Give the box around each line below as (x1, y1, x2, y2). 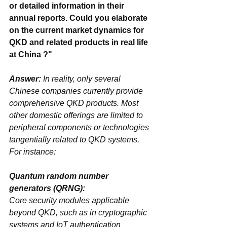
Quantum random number (9, 171, 110, 180)
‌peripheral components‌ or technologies (9, 123, 92, 132)
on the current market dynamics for (9, 25, 146, 34)
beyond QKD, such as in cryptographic (9, 208, 149, 217)
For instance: (9, 147, 56, 156)
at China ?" (9, 50, 52, 59)
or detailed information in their (9, 1, 126, 10)
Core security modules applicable (9, 196, 131, 205)
